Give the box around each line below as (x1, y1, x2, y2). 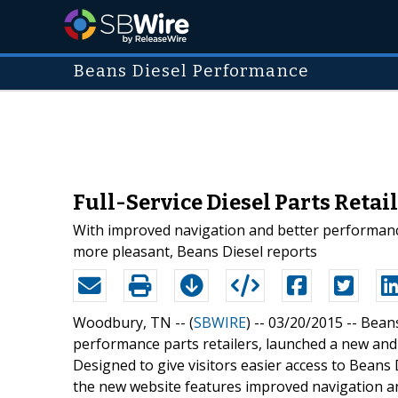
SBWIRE (194, 312, 246, 332)
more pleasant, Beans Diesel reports (73, 241, 317, 261)
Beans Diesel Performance (73, 61, 309, 81)
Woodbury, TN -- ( (73, 312, 194, 332)
